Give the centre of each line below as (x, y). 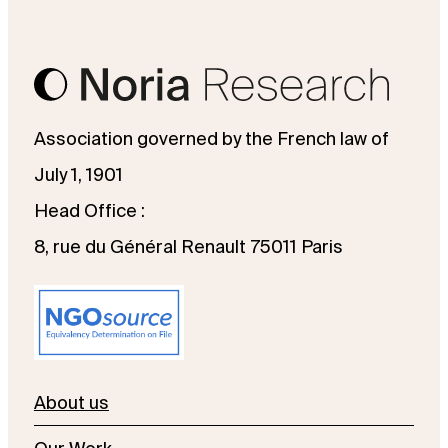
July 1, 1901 (78, 174)
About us (71, 402)
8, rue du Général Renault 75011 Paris (188, 246)
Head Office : (89, 210)
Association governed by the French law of (211, 138)
